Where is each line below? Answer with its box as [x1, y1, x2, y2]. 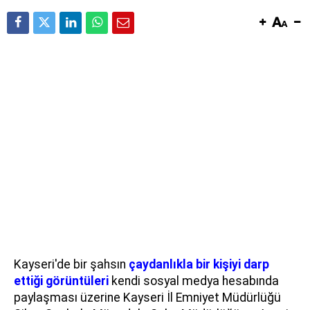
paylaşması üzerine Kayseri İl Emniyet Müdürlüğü [14, 290, 281, 304]
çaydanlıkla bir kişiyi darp [129, 257, 269, 271]
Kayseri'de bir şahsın [14, 257, 129, 271]
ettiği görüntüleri [14, 273, 109, 288]
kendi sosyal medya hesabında [109, 273, 279, 288]
